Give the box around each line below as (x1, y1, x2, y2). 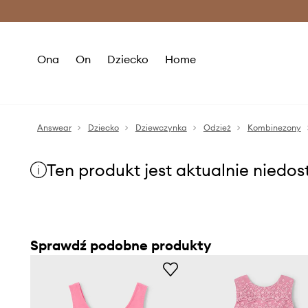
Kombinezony (247, 122, 301, 133)
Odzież (203, 122, 231, 133)
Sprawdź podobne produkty (30, 236, 211, 254)
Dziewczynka (135, 122, 187, 133)
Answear (36, 122, 71, 133)
